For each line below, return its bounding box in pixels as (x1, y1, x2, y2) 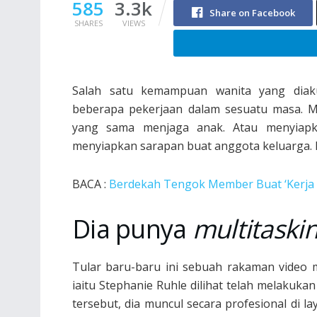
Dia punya (72, 211, 192, 246)
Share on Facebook (209, 6, 295, 19)
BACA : (72, 175, 109, 192)
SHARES (74, 17, 103, 28)
